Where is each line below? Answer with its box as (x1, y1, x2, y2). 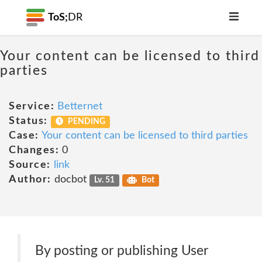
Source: (9, 160, 51, 170)
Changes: (9, 145, 59, 156)
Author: (9, 174, 51, 185)
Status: (9, 116, 48, 126)
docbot (51, 174, 89, 185)
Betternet (57, 101, 102, 112)
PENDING (66, 118, 106, 126)
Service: (9, 101, 54, 112)
